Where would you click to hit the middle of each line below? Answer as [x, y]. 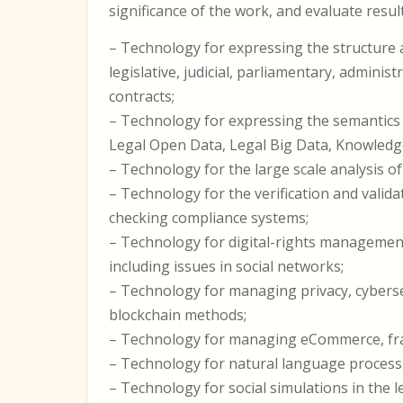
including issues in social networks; [226, 266]
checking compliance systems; [209, 218]
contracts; [142, 96]
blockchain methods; [178, 315]
